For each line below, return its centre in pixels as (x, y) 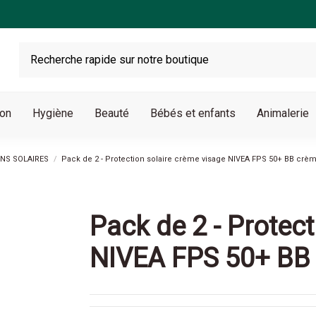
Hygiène (53, 113)
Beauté (111, 113)
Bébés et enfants (193, 113)
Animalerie (282, 113)
